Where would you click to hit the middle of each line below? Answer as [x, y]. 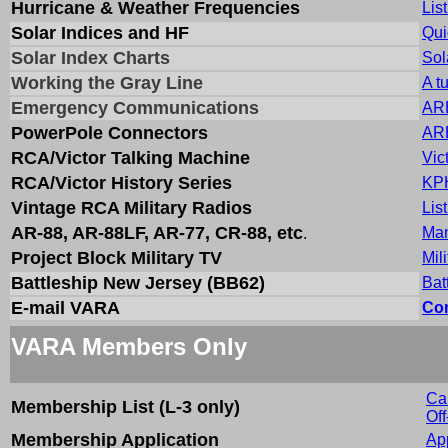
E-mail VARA [65, 307]
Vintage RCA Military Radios [131, 207]
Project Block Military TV [116, 257]
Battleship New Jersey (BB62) [138, 282]
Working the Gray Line [107, 82]
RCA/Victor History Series [121, 182]
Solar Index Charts [90, 57]
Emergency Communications [135, 107]
